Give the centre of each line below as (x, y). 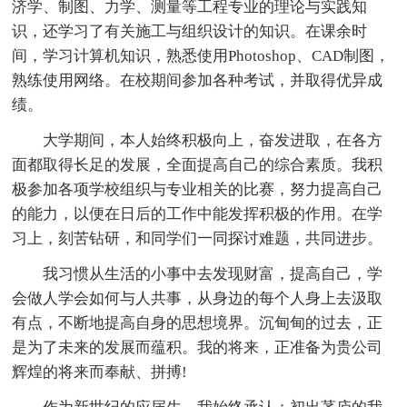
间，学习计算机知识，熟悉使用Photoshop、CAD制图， (201, 55)
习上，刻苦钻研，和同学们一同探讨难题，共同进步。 (198, 238)
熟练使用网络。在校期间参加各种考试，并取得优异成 (198, 80)
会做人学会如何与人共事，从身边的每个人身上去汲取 (198, 298)
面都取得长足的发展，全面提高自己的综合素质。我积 (198, 164)
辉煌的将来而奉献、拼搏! (100, 372)
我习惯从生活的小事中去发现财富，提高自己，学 (213, 273)
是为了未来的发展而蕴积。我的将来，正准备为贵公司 (198, 347)
